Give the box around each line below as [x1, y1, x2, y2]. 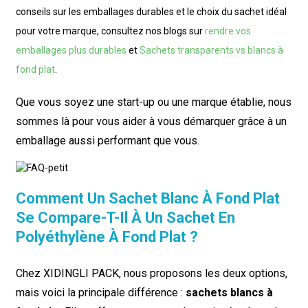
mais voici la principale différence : [15, 285, 186, 299]
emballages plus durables [15, 44, 126, 56]
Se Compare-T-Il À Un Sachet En [15, 208, 235, 226]
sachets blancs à [185, 285, 273, 299]
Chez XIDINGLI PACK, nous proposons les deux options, [15, 266, 287, 280]
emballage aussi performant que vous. [15, 133, 199, 147]
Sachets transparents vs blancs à [139, 44, 283, 56]
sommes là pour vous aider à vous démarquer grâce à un [15, 114, 287, 128]
